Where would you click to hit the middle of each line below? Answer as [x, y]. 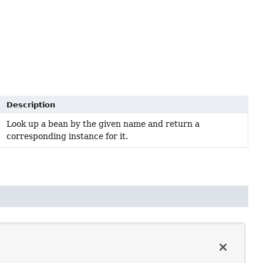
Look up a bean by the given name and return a [103, 124]
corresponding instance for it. [67, 136]
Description [31, 104]
